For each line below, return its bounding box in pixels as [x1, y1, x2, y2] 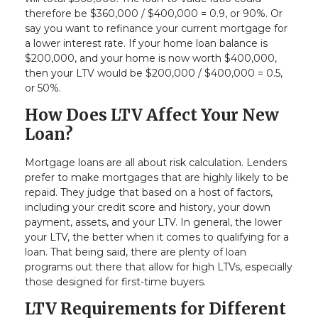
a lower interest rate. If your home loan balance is [25, 36, 268, 50]
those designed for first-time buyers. [25, 275, 209, 289]
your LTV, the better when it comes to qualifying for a [25, 231, 289, 244]
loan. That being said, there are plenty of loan [25, 246, 246, 259]
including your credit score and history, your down [25, 201, 270, 214]
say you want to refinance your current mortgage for [25, 21, 287, 35]
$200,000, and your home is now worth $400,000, [25, 51, 277, 65]
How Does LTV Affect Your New [25, 104, 279, 125]
